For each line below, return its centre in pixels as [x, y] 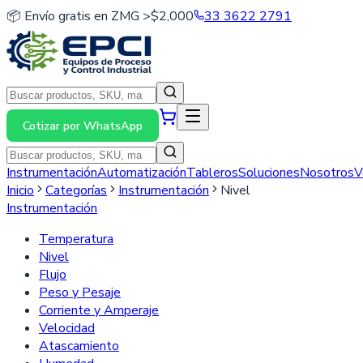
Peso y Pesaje [80, 293]
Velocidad [67, 328]
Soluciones [269, 173]
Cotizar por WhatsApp [83, 126]
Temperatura [76, 239]
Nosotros [327, 173]
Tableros [212, 173]
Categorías [76, 190]
